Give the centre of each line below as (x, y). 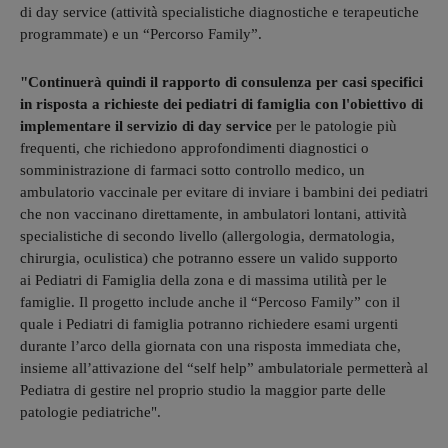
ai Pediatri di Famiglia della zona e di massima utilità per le (203, 280)
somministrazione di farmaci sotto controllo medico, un (192, 170)
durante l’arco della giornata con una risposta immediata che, (210, 346)
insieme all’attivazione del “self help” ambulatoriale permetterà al (224, 368)
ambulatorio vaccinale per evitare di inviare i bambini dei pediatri (224, 192)
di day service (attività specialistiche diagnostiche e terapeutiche (219, 12)
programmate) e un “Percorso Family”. (141, 34)
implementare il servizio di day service (146, 126)
